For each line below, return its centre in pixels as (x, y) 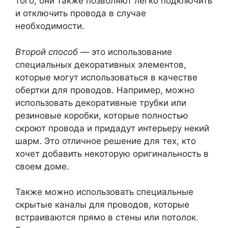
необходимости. (50, 26)
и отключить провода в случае (81, 13)
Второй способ (47, 52)
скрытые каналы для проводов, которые (102, 205)
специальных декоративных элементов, (101, 64)
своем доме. (42, 166)
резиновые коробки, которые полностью (102, 115)
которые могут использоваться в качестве (106, 77)
